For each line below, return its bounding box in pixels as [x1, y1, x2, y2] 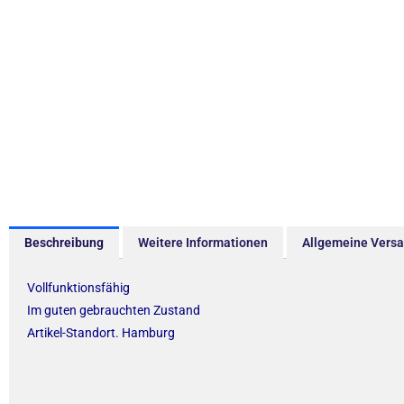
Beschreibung [23, 234, 104, 250]
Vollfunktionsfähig [27, 280, 130, 295]
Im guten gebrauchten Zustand [27, 302, 200, 317]
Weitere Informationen [137, 234, 268, 250]
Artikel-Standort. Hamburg [27, 325, 175, 340]
